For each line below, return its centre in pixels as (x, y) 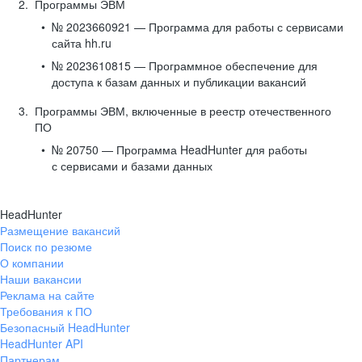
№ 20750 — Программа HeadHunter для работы (179, 149)
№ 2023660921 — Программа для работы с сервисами (198, 27)
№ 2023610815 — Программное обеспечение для (185, 65)
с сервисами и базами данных (132, 166)
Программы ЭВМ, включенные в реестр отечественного (183, 111)
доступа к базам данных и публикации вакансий (179, 82)
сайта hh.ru (82, 43)
